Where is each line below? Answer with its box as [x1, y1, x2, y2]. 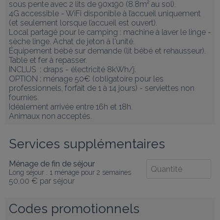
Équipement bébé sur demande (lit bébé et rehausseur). [9, 46, 206, 55]
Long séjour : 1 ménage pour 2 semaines [9, 168, 131, 176]
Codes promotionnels [9, 201, 139, 216]
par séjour [40, 176, 75, 186]
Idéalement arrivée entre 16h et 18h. [9, 102, 133, 111]
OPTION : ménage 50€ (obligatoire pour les [9, 74, 164, 83]
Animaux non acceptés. [9, 111, 92, 121]
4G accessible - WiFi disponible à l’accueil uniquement [9, 9, 201, 18]
